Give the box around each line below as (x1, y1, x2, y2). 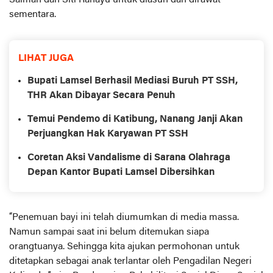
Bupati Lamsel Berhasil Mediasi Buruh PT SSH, (27, 76, 238, 87)
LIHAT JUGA (18, 54, 74, 64)
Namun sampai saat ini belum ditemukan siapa (9, 227, 209, 238)
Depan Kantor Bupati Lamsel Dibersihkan (27, 168, 214, 178)
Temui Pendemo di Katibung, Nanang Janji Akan (27, 115, 243, 125)
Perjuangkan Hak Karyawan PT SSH (27, 129, 188, 140)
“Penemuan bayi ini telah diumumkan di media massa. (9, 213, 239, 223)
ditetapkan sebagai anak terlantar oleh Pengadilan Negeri (9, 257, 252, 267)
